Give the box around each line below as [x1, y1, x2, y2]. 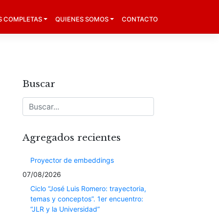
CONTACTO [122, 15, 158, 23]
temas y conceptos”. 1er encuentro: [30, 194, 143, 203]
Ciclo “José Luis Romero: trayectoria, [30, 184, 146, 193]
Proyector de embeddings [30, 155, 114, 164]
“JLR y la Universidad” [30, 204, 100, 213]
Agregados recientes [22, 131, 121, 143]
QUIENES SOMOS [55, 15, 109, 23]
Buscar [22, 77, 55, 89]
